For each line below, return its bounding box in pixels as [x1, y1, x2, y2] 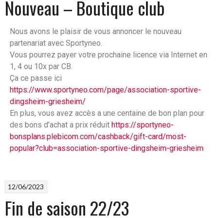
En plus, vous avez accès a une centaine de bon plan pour [10, 108, 204, 118]
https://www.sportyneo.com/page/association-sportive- [10, 85, 201, 94]
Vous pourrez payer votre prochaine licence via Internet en [10, 50, 207, 59]
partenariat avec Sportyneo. [10, 38, 102, 48]
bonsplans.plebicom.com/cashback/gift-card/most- [10, 131, 186, 141]
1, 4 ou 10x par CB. [10, 61, 73, 71]
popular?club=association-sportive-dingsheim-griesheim [10, 143, 203, 153]
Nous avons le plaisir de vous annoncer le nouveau [10, 26, 182, 36]
